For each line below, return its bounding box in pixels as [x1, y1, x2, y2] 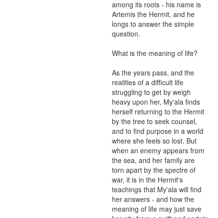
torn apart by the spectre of [112, 165, 196, 175]
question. [112, 29, 140, 38]
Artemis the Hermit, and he [112, 9, 195, 19]
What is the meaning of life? [112, 48, 198, 58]
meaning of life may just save [112, 204, 201, 214]
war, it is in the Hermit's [112, 175, 183, 184]
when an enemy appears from [112, 145, 204, 155]
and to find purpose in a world [112, 126, 203, 136]
